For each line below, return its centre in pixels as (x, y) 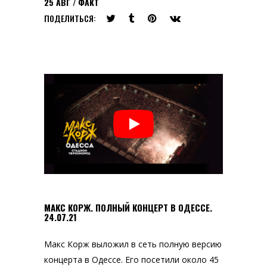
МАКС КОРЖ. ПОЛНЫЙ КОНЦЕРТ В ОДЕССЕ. (128, 208)
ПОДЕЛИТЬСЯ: (70, 18)
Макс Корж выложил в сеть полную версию (133, 244)
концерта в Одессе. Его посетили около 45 (131, 260)
